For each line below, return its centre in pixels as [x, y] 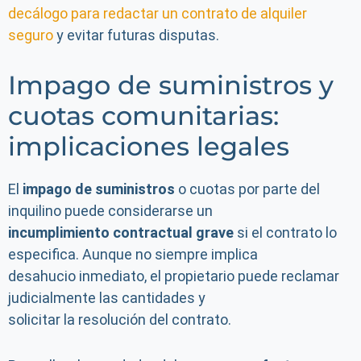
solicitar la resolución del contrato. [120, 320]
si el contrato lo [285, 232]
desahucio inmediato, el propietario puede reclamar [174, 276]
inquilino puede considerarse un [110, 211]
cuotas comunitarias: [143, 116]
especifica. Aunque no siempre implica [133, 254]
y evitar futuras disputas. [136, 35]
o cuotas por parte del [247, 189]
